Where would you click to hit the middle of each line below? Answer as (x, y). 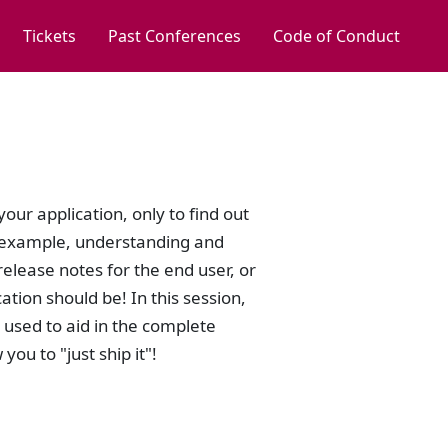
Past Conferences (174, 36)
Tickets (49, 36)
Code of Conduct (336, 36)
